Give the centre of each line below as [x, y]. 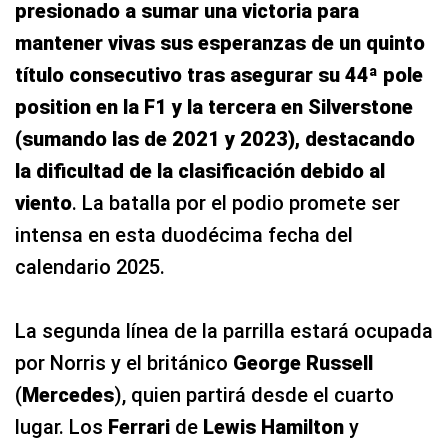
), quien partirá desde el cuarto [254, 394]
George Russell [303, 362]
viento [43, 202]
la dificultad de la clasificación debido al [200, 170]
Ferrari [139, 426]
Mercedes [68, 394]
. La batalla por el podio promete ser [236, 202]
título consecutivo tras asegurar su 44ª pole [219, 74]
